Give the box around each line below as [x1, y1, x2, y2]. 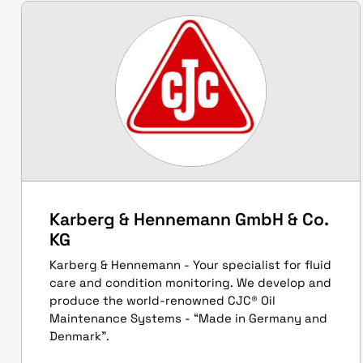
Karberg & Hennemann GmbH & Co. [49, 207, 328, 230]
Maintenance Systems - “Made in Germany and [49, 310, 327, 326]
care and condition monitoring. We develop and [49, 275, 331, 290]
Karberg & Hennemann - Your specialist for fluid [49, 257, 331, 272]
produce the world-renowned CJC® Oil [49, 293, 275, 308]
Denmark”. [49, 328, 109, 344]
